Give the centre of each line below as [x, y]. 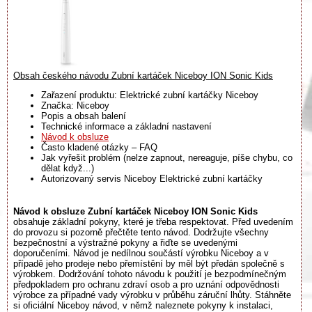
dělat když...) [68, 168]
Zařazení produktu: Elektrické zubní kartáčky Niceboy [150, 95]
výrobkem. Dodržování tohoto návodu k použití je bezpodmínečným [150, 274]
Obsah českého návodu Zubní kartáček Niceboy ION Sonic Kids [143, 75]
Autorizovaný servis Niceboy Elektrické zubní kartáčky [152, 178]
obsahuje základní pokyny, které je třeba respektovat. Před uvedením [153, 222]
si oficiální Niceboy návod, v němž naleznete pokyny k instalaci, [143, 305]
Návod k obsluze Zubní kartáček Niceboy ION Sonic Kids [135, 211]
